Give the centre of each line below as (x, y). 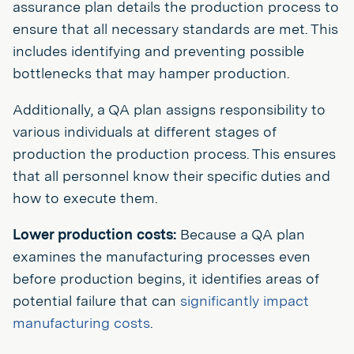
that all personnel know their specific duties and (171, 176)
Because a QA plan (241, 234)
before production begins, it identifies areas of (166, 279)
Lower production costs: (94, 234)
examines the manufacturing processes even (162, 256)
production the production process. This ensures (174, 154)
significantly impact (245, 301)
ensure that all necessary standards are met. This (175, 29)
